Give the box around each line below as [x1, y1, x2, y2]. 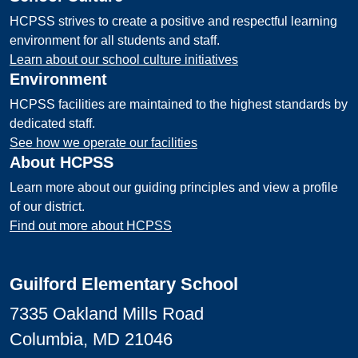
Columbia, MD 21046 [10, 329, 173, 349]
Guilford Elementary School [10, 274, 238, 294]
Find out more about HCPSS [10, 219, 172, 233]
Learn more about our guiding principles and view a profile [10, 181, 338, 194]
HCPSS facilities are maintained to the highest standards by [10, 97, 348, 111]
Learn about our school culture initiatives [10, 53, 238, 66]
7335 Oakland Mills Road [10, 304, 204, 324]
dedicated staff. [10, 117, 95, 130]
